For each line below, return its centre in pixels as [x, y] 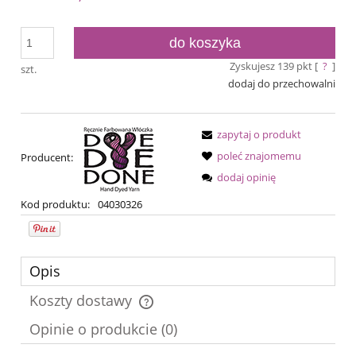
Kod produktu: [55, 204]
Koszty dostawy [83, 300]
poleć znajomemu [259, 155]
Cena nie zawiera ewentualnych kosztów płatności [154, 310]
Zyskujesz [253, 66]
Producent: [48, 158]
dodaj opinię [246, 177]
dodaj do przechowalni [282, 84]
